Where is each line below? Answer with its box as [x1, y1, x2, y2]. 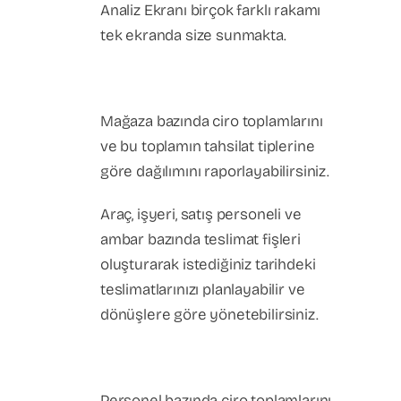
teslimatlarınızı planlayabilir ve [100, 280, 305, 299]
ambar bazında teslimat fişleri [100, 230, 301, 249]
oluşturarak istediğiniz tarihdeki [100, 255, 316, 274]
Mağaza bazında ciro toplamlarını [100, 112, 323, 131]
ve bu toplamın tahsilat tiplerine [100, 137, 315, 156]
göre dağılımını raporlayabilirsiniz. [100, 162, 329, 181]
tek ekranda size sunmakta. [100, 26, 286, 45]
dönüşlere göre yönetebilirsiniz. [100, 305, 319, 324]
